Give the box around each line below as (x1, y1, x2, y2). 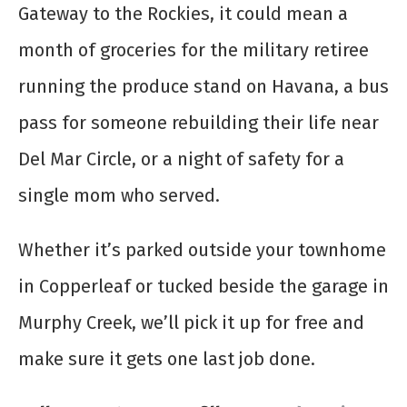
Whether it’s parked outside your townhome (18, 238, 386, 261)
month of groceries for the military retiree (18, 38, 369, 61)
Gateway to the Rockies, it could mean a (18, 2, 348, 25)
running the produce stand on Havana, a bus (18, 74, 389, 97)
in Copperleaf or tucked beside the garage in (18, 274, 389, 297)
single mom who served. (18, 184, 220, 206)
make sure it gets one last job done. (18, 347, 315, 370)
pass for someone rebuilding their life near (18, 111, 379, 134)
